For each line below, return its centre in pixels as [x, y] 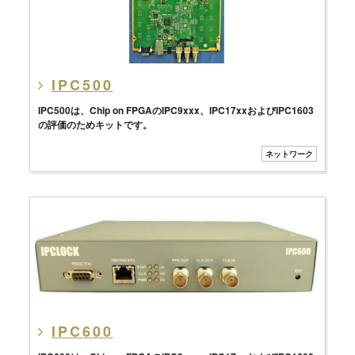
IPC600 [82, 331]
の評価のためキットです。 [95, 124]
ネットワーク [290, 153]
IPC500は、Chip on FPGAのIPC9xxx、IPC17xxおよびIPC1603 [176, 110]
